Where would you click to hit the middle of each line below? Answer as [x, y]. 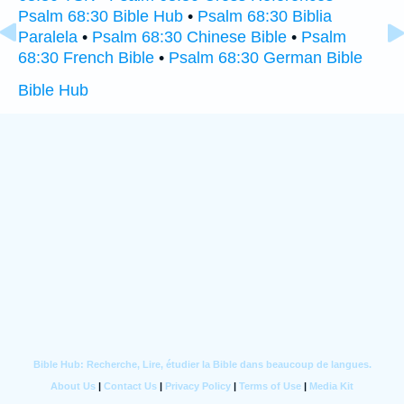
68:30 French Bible [86, 58]
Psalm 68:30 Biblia [265, 17]
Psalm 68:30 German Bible [266, 58]
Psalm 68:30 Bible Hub [101, 17]
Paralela [48, 37]
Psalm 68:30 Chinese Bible [189, 37]
